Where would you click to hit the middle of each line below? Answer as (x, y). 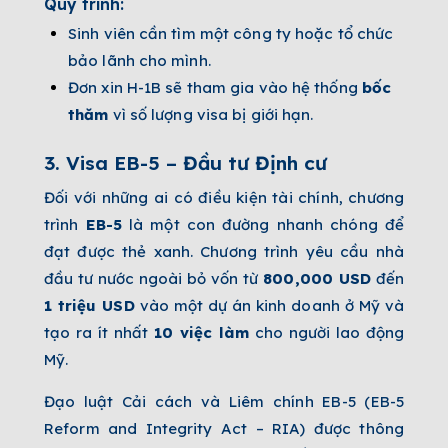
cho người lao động (326, 332)
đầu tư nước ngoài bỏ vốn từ (154, 278)
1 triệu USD (89, 305)
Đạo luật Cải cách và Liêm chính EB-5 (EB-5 (224, 401)
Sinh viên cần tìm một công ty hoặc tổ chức (231, 33)
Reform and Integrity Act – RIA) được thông (224, 428)
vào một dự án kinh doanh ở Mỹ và (269, 305)
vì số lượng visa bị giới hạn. (211, 114)
